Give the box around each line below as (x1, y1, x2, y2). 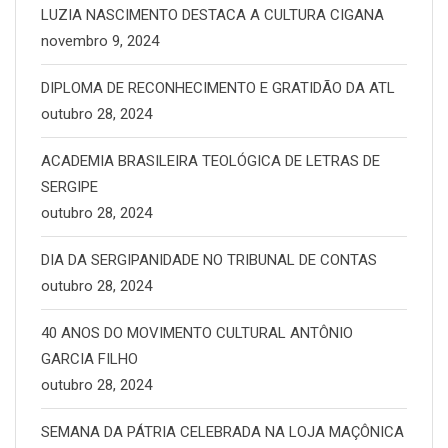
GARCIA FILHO (41, 350, 138, 369)
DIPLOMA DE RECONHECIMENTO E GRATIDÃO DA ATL (41, 79, 395, 98)
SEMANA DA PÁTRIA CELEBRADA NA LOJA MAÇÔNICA (41, 423, 404, 442)
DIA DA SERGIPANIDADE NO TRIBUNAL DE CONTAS (41, 251, 377, 270)
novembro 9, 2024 (41, 32, 159, 51)
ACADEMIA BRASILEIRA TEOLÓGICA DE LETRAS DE (41, 152, 380, 171)
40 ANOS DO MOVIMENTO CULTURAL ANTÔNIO (41, 324, 353, 343)
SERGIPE (41, 178, 98, 197)
